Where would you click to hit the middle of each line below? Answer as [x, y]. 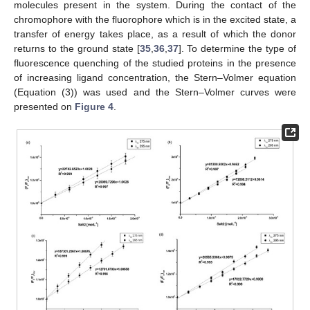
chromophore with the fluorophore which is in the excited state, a [155, 20]
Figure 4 [94, 107]
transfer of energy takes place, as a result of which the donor [155, 34]
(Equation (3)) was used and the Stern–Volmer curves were [155, 92]
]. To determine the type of [237, 49]
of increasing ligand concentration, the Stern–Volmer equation [155, 78]
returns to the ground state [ [77, 49]
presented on [44, 107]
